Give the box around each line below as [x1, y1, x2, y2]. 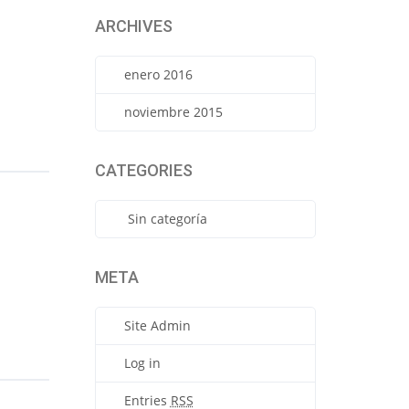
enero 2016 [123, 66, 193, 83]
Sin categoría [127, 210, 207, 227]
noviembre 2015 [123, 103, 223, 121]
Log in [123, 354, 161, 372]
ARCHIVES [94, 16, 173, 36]
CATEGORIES [94, 161, 193, 180]
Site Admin [123, 317, 191, 334]
